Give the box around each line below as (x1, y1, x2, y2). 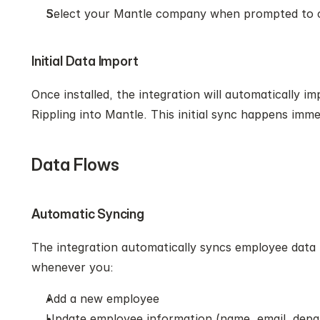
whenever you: (31, 260, 114, 274)
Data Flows (31, 154, 119, 175)
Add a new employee (46, 291, 159, 306)
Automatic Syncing (31, 206, 144, 221)
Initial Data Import (31, 54, 139, 69)
